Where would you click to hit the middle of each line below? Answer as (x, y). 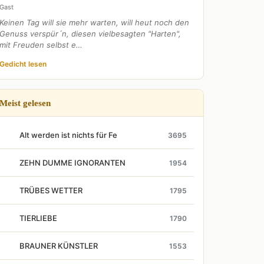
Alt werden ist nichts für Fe (68, 135)
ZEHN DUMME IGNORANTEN (72, 163)
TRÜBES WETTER (51, 190)
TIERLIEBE (38, 218)
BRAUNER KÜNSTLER (59, 246)
